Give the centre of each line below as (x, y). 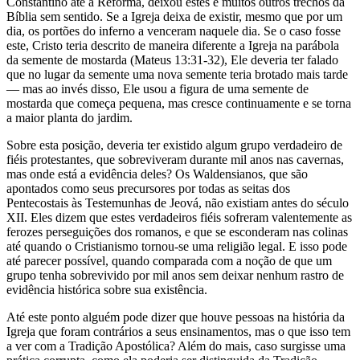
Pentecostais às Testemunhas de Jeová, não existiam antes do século (178, 202)
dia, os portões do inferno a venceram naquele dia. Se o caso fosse (174, 31)
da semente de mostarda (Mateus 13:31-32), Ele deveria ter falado (172, 59)
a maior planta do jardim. (70, 117)
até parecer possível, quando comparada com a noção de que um (169, 260)
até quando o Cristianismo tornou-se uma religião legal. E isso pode (177, 246)
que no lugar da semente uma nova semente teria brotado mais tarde (177, 74)
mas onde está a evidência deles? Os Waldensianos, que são (157, 174)
